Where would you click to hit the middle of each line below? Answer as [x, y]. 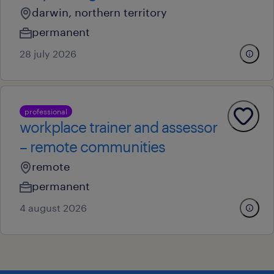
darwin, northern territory [99, 12]
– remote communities [92, 146]
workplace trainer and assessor [118, 127]
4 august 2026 [53, 208]
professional [46, 111]
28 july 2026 [48, 54]
